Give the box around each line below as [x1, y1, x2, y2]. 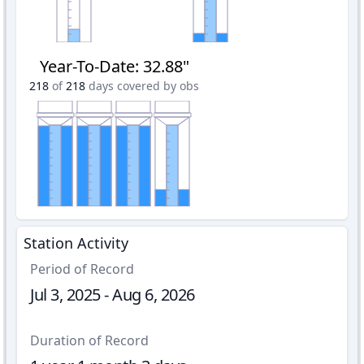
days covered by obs [89, 78, 199, 93]
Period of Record [30, 260, 134, 278]
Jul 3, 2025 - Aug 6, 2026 [30, 284, 195, 305]
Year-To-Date [39, 55, 135, 77]
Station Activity [24, 233, 128, 253]
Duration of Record [30, 331, 149, 349]
